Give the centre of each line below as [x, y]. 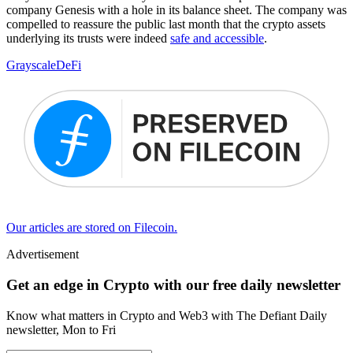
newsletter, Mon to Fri [61, 329]
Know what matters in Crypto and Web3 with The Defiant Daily [167, 315]
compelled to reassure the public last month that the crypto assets [166, 24]
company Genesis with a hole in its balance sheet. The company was [176, 9]
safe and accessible [217, 38]
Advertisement [43, 255]
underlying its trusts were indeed [88, 38]
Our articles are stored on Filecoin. [92, 228]
